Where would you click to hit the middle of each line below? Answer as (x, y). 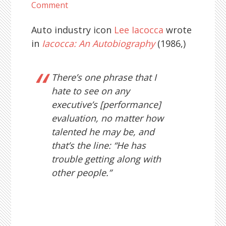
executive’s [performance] (106, 104)
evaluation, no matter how (108, 118)
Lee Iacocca (139, 30)
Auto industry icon (73, 30)
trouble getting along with (106, 159)
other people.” (82, 173)
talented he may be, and (103, 132)
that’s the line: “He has (99, 145)
